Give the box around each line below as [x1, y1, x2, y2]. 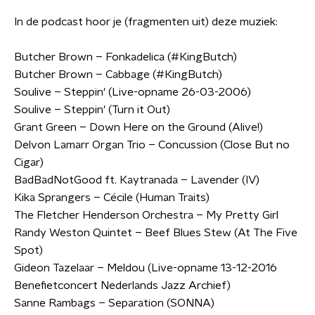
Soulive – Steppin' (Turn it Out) [14, 104, 170, 115]
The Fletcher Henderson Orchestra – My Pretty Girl [14, 210, 278, 221]
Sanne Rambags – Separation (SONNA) [14, 297, 214, 309]
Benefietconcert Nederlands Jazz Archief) [14, 280, 231, 291]
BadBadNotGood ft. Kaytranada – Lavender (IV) [14, 174, 259, 186]
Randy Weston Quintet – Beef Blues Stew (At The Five [14, 227, 297, 238]
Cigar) [14, 157, 44, 168]
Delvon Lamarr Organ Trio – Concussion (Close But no [14, 139, 290, 150]
